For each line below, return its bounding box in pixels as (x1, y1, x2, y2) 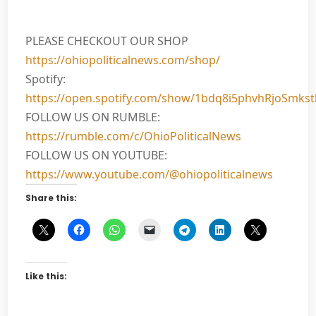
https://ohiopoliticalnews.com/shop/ (25, 52, 221, 68)
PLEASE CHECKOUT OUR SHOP (25, 33, 189, 49)
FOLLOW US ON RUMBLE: (25, 109, 161, 126)
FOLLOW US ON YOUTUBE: (25, 147, 168, 164)
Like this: (25, 270, 68, 283)
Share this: (25, 192, 78, 205)
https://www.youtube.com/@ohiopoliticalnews (25, 166, 274, 183)
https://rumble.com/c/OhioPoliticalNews (25, 128, 242, 145)
